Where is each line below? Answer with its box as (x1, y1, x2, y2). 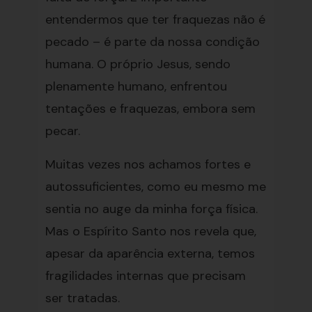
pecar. (45, 123, 80, 139)
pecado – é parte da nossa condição (45, 33, 260, 50)
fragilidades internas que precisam (45, 267, 246, 284)
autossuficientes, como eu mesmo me (45, 178, 266, 195)
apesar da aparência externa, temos (45, 245, 255, 262)
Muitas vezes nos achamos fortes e (45, 156, 251, 173)
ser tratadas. (45, 290, 120, 306)
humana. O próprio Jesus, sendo (45, 56, 231, 72)
